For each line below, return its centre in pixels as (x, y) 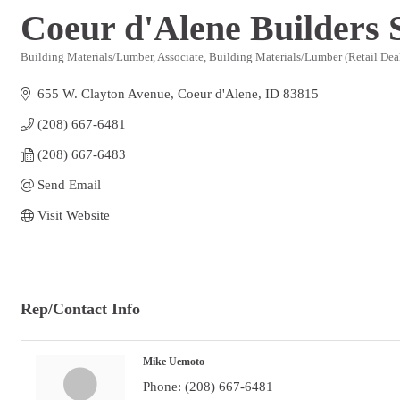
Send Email (69, 185)
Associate (180, 57)
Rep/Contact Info (80, 309)
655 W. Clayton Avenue (104, 94)
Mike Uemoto (174, 362)
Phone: (162, 387)
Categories (44, 70)
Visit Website (73, 215)
